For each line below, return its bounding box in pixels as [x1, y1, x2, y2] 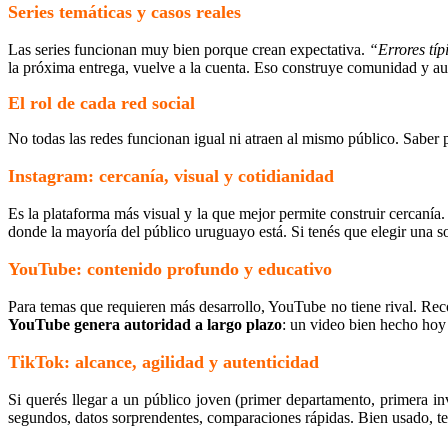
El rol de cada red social [8, 92, 195, 113]
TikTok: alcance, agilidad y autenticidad [8, 351, 319, 372]
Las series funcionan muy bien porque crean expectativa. [8, 40, 369, 58]
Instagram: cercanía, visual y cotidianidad [8, 165, 334, 186]
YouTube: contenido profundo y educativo [8, 258, 332, 279]
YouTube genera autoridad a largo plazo [8, 315, 282, 333]
